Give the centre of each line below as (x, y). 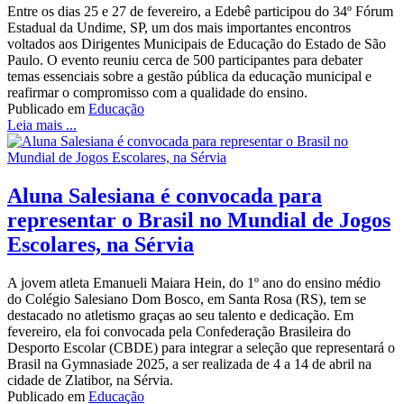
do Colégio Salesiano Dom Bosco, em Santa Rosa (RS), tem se (187, 299)
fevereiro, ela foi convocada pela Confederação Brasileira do (179, 332)
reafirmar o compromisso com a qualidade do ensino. (157, 93)
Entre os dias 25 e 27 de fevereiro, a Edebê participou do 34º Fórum (200, 12)
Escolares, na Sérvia (101, 245)
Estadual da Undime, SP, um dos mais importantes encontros (179, 28)
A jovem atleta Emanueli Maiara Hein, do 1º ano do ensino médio (194, 283)
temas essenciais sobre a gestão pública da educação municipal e (189, 77)
